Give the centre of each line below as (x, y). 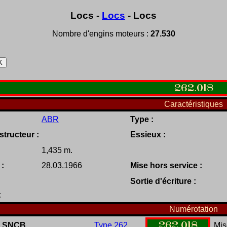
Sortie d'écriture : (163, 181)
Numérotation (194, 209)
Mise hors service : (166, 166)
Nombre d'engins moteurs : (101, 34)
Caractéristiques (194, 104)
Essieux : (148, 135)
